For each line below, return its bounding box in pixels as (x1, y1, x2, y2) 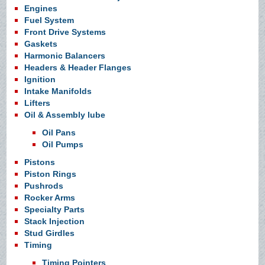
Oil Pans (42, 128, 76, 138)
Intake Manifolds (24, 86, 92, 96)
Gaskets (24, 39, 58, 49)
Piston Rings (24, 169, 77, 179)
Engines (24, 4, 58, 14)
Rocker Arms (24, 193, 76, 203)
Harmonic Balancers (24, 51, 106, 61)
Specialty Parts (24, 205, 85, 215)
